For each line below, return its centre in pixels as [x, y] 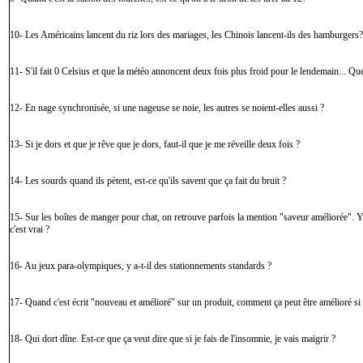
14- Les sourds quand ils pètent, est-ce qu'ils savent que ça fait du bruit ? [148, 181]
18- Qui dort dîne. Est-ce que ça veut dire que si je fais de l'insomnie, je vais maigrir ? [173, 339]
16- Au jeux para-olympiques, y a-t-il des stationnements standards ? [141, 266]
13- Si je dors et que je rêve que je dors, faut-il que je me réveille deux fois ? [155, 144]
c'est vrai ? [30, 229]
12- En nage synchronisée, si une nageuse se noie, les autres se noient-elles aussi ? [167, 108]
